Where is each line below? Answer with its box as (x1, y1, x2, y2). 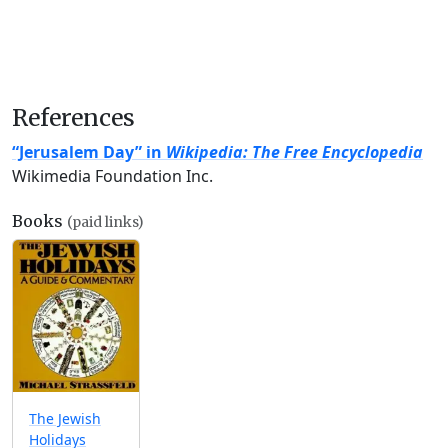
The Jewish (29, 409, 101, 429)
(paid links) (67, 213, 144, 231)
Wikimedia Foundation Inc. (12, 165, 213, 187)
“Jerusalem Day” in (12, 141, 166, 163)
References (12, 103, 135, 132)
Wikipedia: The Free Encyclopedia (166, 141, 423, 163)
